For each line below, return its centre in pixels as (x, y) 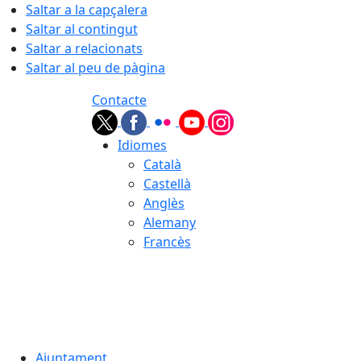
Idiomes (142, 145)
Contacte (119, 100)
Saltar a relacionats (84, 48)
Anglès (164, 203)
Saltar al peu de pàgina (95, 68)
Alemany (170, 222)
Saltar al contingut (82, 29)
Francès (167, 242)
